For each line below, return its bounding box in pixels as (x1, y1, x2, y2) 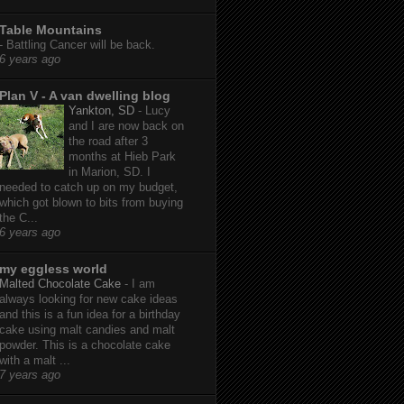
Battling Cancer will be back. (6, 38, 155, 52)
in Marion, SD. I (69, 165, 151, 179)
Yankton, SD (69, 104, 138, 118)
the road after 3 (69, 134, 148, 149)
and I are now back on (69, 119, 184, 133)
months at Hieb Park (69, 150, 176, 164)
